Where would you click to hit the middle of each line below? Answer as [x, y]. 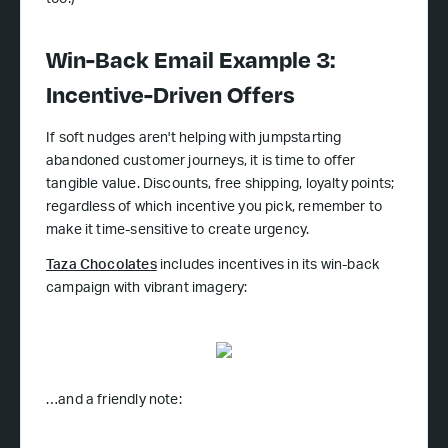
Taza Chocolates [101, 266]
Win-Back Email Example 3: [190, 59]
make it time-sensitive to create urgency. [178, 231]
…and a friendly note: [114, 401]
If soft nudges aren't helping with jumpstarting [194, 139]
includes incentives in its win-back [268, 266]
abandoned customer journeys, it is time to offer [201, 162]
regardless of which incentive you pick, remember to [214, 208]
